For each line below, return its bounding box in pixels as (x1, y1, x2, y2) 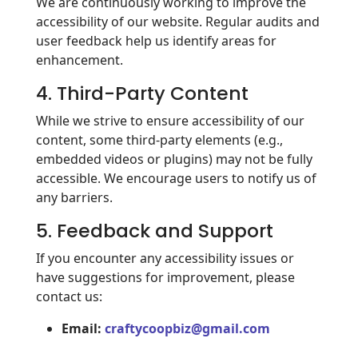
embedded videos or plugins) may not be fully (36, 150, 312, 168)
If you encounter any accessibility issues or (36, 249, 294, 267)
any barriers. (36, 189, 113, 206)
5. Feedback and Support (36, 217, 273, 244)
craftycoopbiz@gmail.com (105, 320, 270, 337)
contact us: (36, 288, 102, 305)
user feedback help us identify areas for (36, 32, 276, 50)
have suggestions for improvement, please (36, 268, 295, 286)
